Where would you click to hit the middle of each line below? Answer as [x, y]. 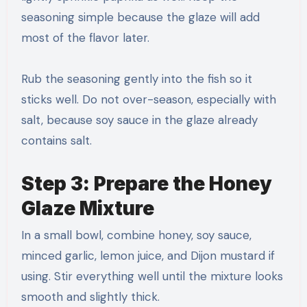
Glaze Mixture [87, 209]
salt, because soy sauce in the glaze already [139, 120]
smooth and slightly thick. [90, 297]
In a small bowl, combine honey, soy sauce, [136, 235]
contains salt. [56, 141]
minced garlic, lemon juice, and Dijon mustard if [148, 256]
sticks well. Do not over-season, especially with [148, 100]
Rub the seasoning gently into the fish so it [136, 79]
